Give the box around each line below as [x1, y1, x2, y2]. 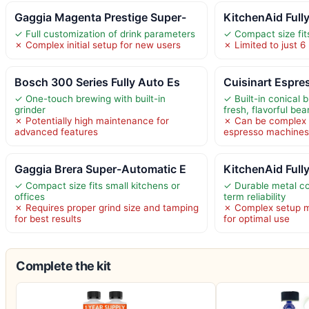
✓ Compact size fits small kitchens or [14, 179, 180, 191]
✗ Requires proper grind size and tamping [14, 201, 199, 213]
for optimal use [223, 212, 290, 224]
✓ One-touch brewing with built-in [14, 92, 166, 104]
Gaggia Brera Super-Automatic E [14, 161, 186, 176]
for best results [14, 212, 81, 224]
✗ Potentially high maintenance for [14, 114, 169, 126]
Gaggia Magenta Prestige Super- [14, 10, 186, 24]
